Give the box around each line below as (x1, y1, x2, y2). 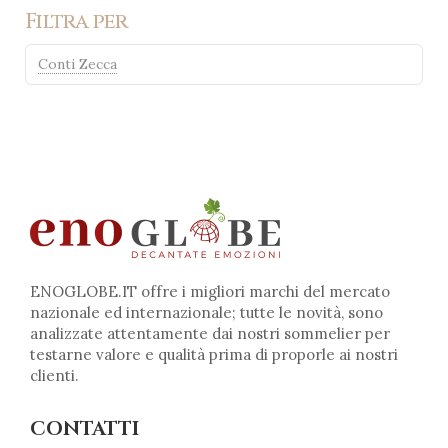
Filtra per (25, 8, 128, 37)
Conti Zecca (37, 54, 117, 73)
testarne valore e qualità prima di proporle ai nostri (30, 344, 398, 364)
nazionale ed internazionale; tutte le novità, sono (30, 302, 383, 322)
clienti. (30, 365, 79, 385)
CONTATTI (30, 415, 139, 442)
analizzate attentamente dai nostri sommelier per (30, 323, 390, 343)
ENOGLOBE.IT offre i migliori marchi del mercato (30, 281, 390, 301)
